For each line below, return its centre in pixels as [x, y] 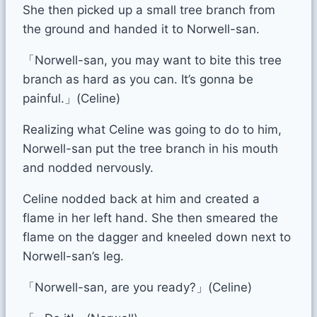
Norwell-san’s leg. [73, 256]
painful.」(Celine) [71, 98]
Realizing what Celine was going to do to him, [152, 129]
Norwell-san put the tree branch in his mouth [150, 148]
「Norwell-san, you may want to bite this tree [152, 60]
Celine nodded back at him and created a [141, 198]
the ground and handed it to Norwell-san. [141, 29]
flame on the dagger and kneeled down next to [157, 237]
